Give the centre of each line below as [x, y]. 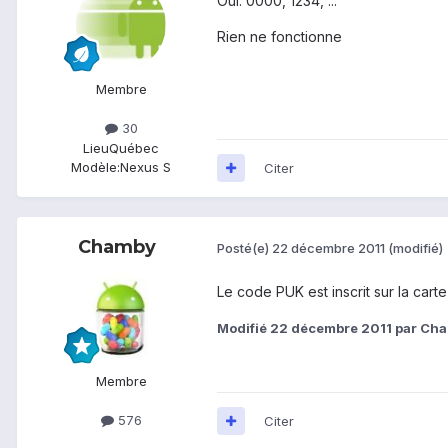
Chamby [117, 246]
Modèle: [95, 166]
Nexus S [145, 166]
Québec [134, 147]
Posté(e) [244, 248]
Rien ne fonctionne [279, 36]
